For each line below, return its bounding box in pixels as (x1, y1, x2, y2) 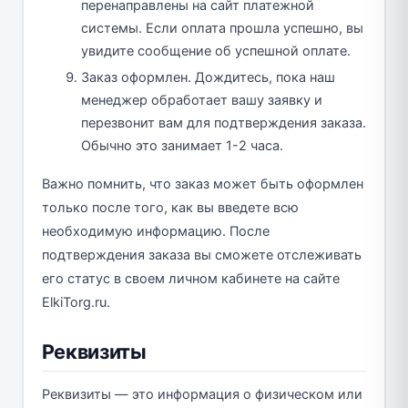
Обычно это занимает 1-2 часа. (81, 137, 283, 154)
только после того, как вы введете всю (41, 199, 299, 216)
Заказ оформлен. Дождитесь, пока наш (81, 68, 335, 86)
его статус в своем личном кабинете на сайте (41, 270, 340, 287)
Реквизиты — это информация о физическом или (41, 385, 362, 403)
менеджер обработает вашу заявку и (81, 91, 322, 108)
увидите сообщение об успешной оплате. (81, 42, 351, 59)
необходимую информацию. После (41, 222, 270, 240)
